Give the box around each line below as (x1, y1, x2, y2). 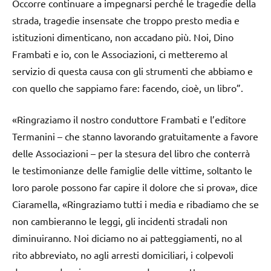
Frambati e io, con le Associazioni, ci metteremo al (12, 48, 227, 60)
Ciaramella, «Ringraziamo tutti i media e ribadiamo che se (12, 198, 259, 211)
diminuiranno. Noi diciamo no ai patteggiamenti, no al (12, 232, 242, 244)
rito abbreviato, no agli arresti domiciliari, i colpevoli (12, 249, 233, 261)
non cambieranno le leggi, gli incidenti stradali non (12, 215, 227, 227)
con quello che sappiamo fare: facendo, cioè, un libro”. (12, 82, 243, 94)
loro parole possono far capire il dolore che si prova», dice (12, 181, 258, 194)
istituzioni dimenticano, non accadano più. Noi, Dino (12, 31, 233, 44)
